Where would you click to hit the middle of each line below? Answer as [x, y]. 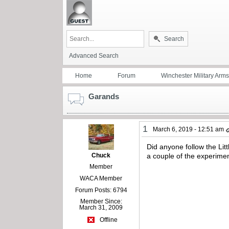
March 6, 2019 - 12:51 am [189, 129]
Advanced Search [94, 55]
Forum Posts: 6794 [101, 190]
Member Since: [101, 201]
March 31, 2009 [101, 207]
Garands [104, 96]
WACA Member [101, 178]
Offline [108, 220]
